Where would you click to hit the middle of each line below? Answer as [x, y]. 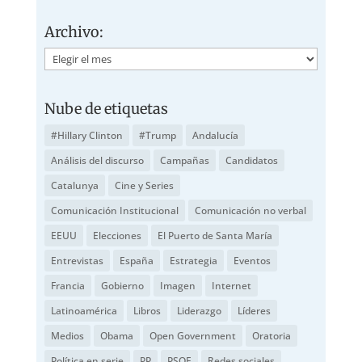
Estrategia [193, 261]
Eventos [252, 261]
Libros [147, 311]
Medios [67, 336]
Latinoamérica [84, 311]
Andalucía [215, 136]
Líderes [254, 311]
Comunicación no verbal [250, 211]
